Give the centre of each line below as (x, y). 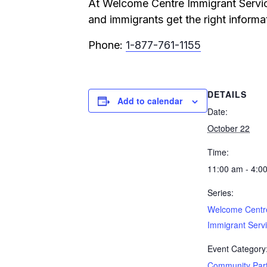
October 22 (229, 128)
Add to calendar (150, 101)
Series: (221, 193)
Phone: (107, 45)
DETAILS (227, 94)
